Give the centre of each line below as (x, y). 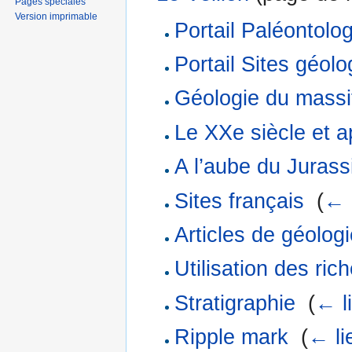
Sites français (239, 201)
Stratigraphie (235, 303)
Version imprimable (57, 16)
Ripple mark (231, 337)
